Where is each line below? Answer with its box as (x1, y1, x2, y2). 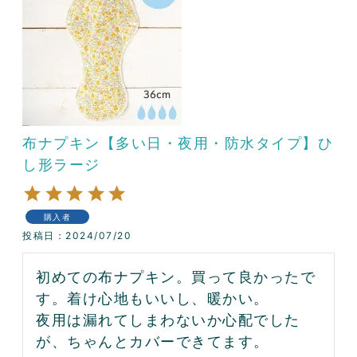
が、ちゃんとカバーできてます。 (36, 332, 269, 350)
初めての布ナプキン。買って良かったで (36, 268, 316, 285)
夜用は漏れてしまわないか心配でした (36, 311, 300, 328)
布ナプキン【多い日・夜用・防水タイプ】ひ (22, 134, 333, 151)
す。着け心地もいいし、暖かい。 (36, 289, 269, 307)
